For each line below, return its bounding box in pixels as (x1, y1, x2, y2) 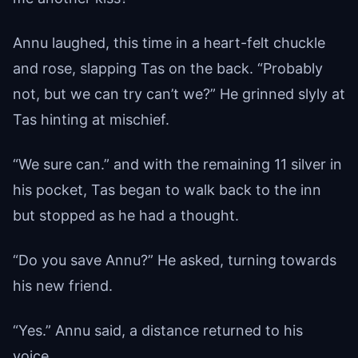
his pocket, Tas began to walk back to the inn (13, 181, 321, 198)
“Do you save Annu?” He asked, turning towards (13, 251, 336, 268)
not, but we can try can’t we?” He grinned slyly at (13, 85, 345, 102)
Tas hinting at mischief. (13, 110, 169, 128)
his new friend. (13, 276, 113, 294)
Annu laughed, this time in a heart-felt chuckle (13, 34, 325, 51)
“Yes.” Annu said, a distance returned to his (13, 321, 303, 339)
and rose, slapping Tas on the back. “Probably (13, 59, 323, 77)
